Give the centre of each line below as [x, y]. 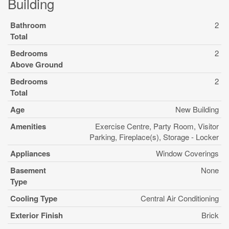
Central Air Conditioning [180, 198]
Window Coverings [187, 153]
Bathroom [28, 25]
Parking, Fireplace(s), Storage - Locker [154, 137]
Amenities [28, 126]
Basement [28, 170]
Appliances [30, 153]
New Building [197, 109]
